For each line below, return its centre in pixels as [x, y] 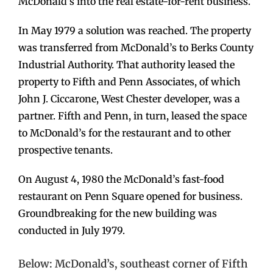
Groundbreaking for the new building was [118, 214]
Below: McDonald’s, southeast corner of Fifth [133, 264]
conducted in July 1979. [72, 231]
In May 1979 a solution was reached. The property [135, 31]
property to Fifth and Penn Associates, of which [129, 82]
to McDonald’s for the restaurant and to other [125, 133]
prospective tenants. [66, 150]
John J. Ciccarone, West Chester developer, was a [129, 99]
